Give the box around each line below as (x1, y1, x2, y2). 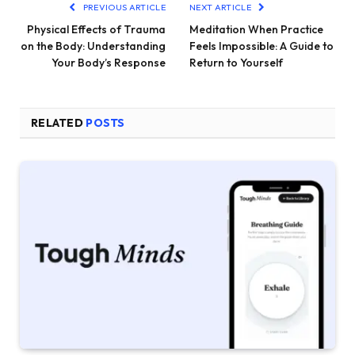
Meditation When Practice (189, 21, 323, 36)
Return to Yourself (189, 55, 283, 70)
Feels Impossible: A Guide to (189, 38, 334, 53)
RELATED (31, 115, 86, 130)
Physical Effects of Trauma (27, 21, 166, 36)
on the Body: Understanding (21, 38, 166, 53)
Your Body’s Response (52, 55, 166, 70)
